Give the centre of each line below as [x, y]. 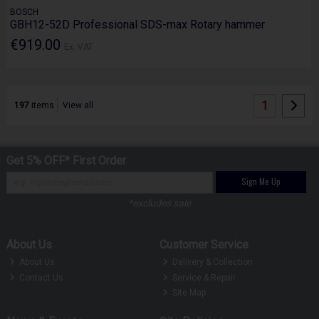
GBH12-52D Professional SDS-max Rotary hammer [138, 25]
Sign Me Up [261, 182]
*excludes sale [159, 203]
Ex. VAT [79, 47]
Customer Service [204, 244]
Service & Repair [203, 277]
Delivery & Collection [212, 262]
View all [78, 105]
